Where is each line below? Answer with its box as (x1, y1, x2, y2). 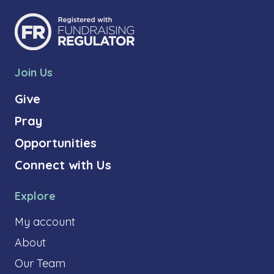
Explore (15, 188, 56, 203)
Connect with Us (15, 157, 111, 172)
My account (15, 214, 75, 229)
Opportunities (15, 135, 97, 150)
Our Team (15, 256, 65, 270)
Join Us (15, 65, 53, 80)
